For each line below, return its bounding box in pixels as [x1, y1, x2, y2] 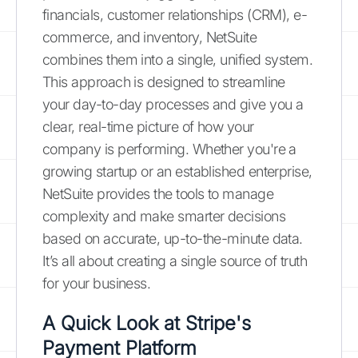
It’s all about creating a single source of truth [42, 253, 308, 269]
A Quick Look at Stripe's [42, 312, 251, 335]
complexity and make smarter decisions [42, 208, 286, 225]
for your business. [42, 275, 151, 292]
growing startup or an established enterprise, [42, 163, 312, 180]
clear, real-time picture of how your [42, 118, 254, 135]
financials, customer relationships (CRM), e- [42, 6, 308, 23]
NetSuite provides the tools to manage [42, 185, 274, 202]
